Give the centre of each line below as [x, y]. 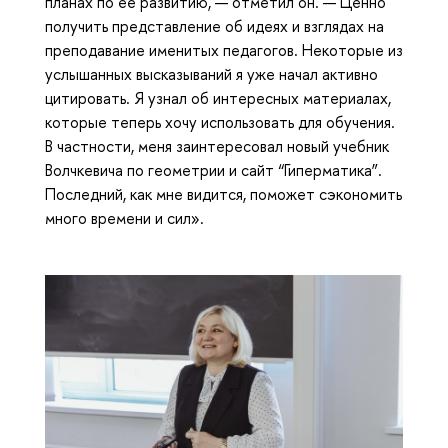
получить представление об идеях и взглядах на [214, 26]
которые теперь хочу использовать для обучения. [220, 122]
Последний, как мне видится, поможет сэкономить [223, 194]
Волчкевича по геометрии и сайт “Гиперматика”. [213, 170]
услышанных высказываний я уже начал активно [211, 74]
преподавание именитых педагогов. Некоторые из [224, 50]
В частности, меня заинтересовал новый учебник [217, 146]
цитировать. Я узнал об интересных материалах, [218, 98]
